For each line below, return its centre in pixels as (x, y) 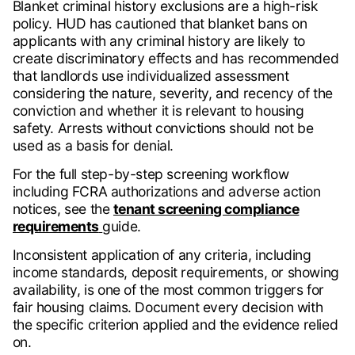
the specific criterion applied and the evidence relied (175, 325)
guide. (122, 227)
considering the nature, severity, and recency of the (172, 94)
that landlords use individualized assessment (151, 76)
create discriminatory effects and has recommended (176, 59)
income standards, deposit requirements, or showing (176, 273)
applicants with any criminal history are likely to (158, 41)
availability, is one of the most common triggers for (168, 290)
